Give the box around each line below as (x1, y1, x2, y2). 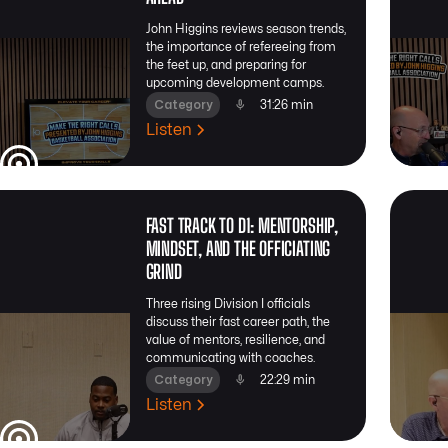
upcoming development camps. (145, 76, 324, 89)
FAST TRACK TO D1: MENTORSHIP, (145, 213, 338, 237)
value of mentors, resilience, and (145, 333, 325, 346)
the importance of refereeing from (145, 40, 336, 53)
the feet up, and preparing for (145, 58, 306, 71)
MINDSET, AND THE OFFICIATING (145, 236, 331, 260)
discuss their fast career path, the (145, 315, 330, 328)
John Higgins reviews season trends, (145, 22, 346, 35)
